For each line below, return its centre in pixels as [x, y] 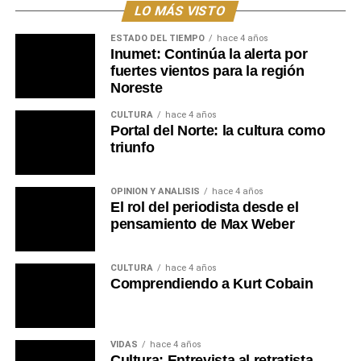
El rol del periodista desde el [204, 207]
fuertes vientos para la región [207, 71]
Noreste [136, 87]
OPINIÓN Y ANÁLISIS [155, 191]
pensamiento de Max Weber [202, 224]
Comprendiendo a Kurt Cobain [212, 283]
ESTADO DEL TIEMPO [157, 38]
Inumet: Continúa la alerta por [209, 54]
